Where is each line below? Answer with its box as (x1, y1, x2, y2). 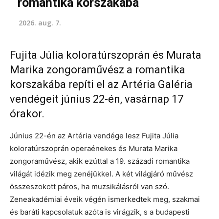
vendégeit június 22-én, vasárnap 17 (10, 93, 183, 106)
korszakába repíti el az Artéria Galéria (10, 78, 193, 91)
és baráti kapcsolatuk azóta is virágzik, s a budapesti (10, 207, 190, 217)
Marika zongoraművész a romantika (10, 64, 185, 76)
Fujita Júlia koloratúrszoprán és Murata (10, 49, 201, 62)
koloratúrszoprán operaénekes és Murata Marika (10, 144, 177, 153)
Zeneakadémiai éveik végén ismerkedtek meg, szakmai (10, 195, 200, 204)
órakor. (10, 108, 44, 120)
